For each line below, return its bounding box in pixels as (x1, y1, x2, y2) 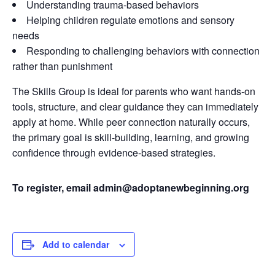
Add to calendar (42, 238, 109, 250)
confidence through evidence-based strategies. (12, 145, 215, 160)
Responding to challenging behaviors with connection (26, 44, 260, 58)
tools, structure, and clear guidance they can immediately (12, 99, 258, 114)
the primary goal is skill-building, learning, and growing (12, 130, 249, 144)
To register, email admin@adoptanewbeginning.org (12, 180, 249, 195)
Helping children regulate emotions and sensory (26, 13, 234, 27)
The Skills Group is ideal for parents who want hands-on (12, 84, 255, 98)
